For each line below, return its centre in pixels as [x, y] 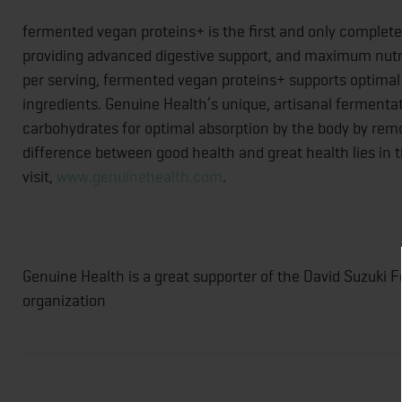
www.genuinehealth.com [140, 176]
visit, [39, 176]
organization [64, 301]
